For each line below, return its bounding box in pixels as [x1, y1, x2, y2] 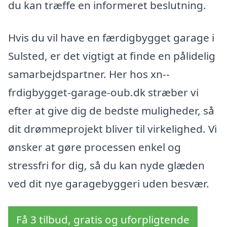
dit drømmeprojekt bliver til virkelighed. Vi [8, 121, 217, 136]
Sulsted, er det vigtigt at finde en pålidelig [8, 48, 215, 63]
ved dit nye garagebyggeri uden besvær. [8, 176, 209, 191]
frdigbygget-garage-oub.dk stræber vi [8, 85, 199, 99]
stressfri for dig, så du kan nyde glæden [8, 158, 205, 172]
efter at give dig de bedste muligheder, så [8, 103, 214, 118]
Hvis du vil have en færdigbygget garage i [8, 30, 214, 45]
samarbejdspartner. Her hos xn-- [8, 66, 170, 81]
